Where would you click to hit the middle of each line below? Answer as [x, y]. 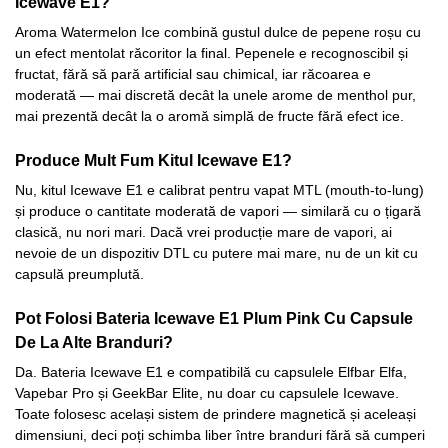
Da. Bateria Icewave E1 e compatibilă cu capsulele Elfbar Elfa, [211, 372]
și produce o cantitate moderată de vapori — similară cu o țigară [218, 210]
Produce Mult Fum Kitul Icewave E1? [153, 159]
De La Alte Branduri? [94, 342]
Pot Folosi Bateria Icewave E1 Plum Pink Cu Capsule [214, 318]
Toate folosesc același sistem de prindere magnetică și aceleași [215, 414]
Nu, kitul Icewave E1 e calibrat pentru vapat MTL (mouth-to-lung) [219, 189]
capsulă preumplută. [79, 273]
